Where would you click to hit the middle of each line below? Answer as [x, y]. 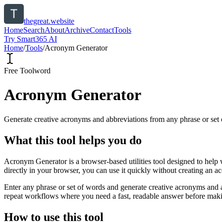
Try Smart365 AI [30, 39]
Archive [77, 30]
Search [34, 30]
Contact [102, 30]
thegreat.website [49, 21]
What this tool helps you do [73, 140]
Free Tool [19, 71]
